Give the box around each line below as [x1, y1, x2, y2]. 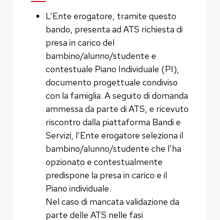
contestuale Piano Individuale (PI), [45, 63, 179, 75]
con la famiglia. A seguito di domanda [45, 90, 188, 102]
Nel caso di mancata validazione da [45, 196, 179, 208]
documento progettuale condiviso [45, 77, 178, 88]
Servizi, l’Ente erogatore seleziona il [45, 130, 183, 141]
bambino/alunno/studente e [45, 50, 156, 62]
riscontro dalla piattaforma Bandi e [45, 116, 181, 128]
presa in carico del [45, 37, 114, 49]
